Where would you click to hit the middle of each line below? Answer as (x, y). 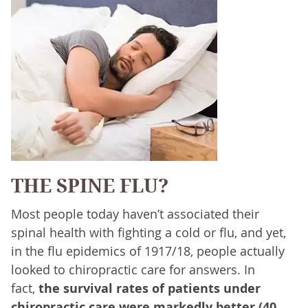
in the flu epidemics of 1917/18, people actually (147, 251)
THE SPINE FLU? (89, 186)
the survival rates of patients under (147, 289)
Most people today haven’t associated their (135, 214)
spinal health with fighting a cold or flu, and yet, (148, 233)
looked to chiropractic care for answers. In (133, 270)
